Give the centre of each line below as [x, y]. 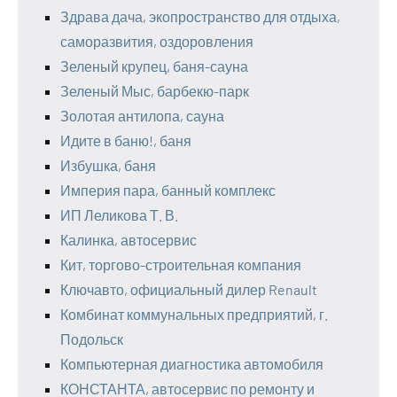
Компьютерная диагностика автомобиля [192, 364]
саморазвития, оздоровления [157, 42]
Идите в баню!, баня [126, 141]
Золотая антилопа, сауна [142, 116]
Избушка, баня [108, 166]
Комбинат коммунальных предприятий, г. [194, 315]
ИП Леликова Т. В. [119, 215]
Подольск [92, 339]
